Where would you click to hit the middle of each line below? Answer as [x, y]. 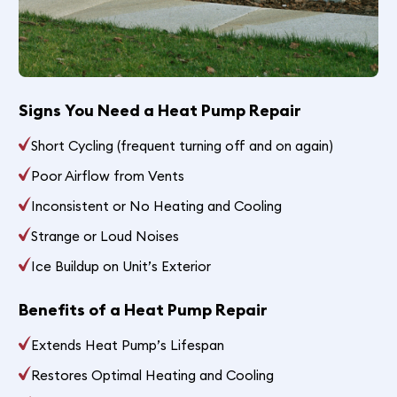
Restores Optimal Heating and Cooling [153, 375]
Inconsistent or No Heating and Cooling [157, 206]
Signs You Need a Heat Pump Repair [160, 110]
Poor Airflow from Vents [108, 175]
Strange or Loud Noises [105, 236]
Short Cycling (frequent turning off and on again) [183, 145]
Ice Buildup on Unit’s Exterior [121, 266]
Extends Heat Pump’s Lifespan [128, 345]
